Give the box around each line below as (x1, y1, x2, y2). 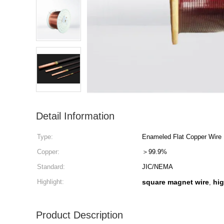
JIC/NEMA (142, 163, 173, 170)
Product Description (36, 209, 123, 220)
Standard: (37, 163, 65, 170)
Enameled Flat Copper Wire (142, 133, 221, 140)
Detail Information (36, 110, 114, 121)
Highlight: (37, 178, 64, 185)
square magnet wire (142, 178, 209, 186)
